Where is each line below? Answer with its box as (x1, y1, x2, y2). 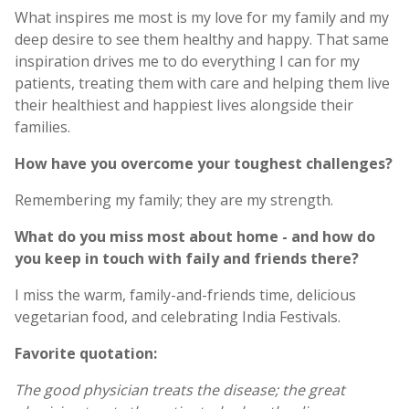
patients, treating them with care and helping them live (15, 72, 390, 93)
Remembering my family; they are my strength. (15, 189, 333, 210)
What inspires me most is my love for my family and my (15, 6, 389, 27)
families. (15, 116, 70, 137)
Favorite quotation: (15, 342, 157, 363)
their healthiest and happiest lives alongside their (15, 94, 353, 115)
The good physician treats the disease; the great (15, 379, 345, 400)
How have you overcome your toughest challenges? (15, 152, 393, 173)
